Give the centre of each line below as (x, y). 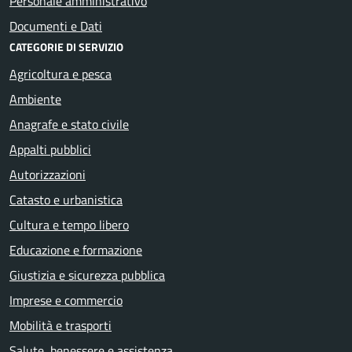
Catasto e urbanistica (66, 200)
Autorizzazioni (48, 175)
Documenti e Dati (56, 26)
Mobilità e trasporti (60, 326)
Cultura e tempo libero (69, 225)
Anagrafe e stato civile (69, 125)
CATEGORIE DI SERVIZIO (66, 47)
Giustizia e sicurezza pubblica (87, 275)
